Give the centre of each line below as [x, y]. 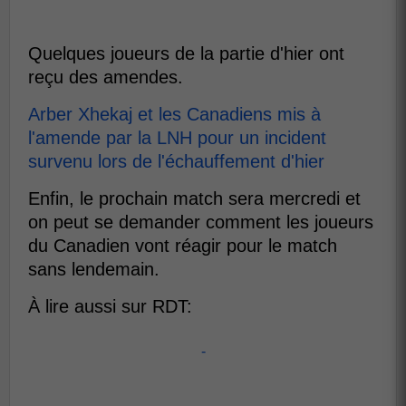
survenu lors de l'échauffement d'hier [176, 161]
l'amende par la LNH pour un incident [177, 137]
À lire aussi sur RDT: [110, 306]
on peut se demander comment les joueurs [201, 222]
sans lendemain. [94, 269]
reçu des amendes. [106, 77]
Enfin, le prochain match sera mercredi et [194, 198]
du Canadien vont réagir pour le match [183, 245]
